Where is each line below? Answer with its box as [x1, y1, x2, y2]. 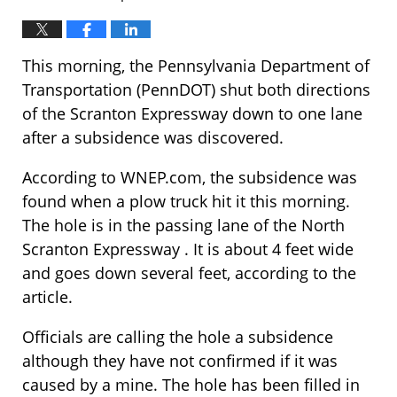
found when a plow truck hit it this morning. [22, 191, 350, 213]
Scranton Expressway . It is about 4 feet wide [22, 238, 354, 261]
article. [22, 286, 73, 308]
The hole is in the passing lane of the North [22, 214, 345, 237]
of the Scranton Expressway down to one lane [22, 103, 362, 125]
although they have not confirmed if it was [22, 350, 338, 372]
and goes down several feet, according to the [22, 262, 356, 284]
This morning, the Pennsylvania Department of [22, 55, 370, 77]
